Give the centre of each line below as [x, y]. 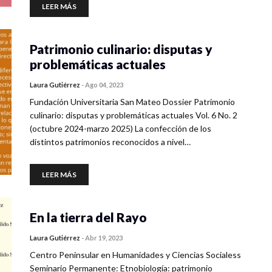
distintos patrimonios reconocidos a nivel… [110, 142]
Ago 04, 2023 [104, 85]
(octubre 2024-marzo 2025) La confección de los [121, 128]
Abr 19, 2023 [104, 238]
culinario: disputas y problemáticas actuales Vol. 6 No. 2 [134, 115]
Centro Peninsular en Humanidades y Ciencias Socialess [135, 255]
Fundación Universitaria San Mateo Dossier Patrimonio [132, 102]
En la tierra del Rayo [88, 217]
